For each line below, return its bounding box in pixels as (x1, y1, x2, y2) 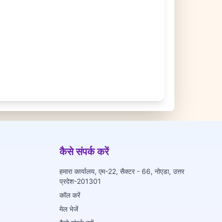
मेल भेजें (59, 204, 78, 213)
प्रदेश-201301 (59, 176, 101, 185)
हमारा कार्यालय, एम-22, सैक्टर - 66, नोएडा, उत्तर (59, 166, 184, 175)
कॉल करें (59, 190, 80, 199)
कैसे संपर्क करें (59, 145, 109, 158)
